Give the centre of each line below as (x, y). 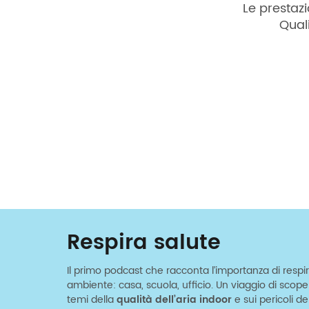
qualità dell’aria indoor (174, 299)
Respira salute (144, 243)
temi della (92, 299)
